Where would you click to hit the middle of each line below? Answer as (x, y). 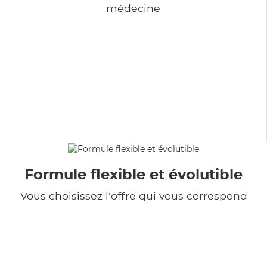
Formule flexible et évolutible (133, 174)
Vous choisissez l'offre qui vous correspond (133, 195)
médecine (133, 8)
